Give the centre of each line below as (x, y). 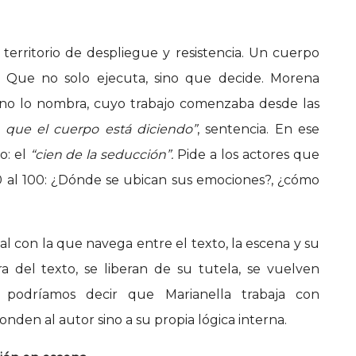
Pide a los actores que (249, 155)
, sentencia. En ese (258, 130)
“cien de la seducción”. (104, 155)
